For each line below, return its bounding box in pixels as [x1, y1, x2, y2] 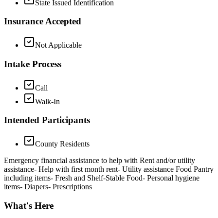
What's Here [4, 200, 54, 211]
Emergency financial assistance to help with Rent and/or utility [4, 156, 195, 165]
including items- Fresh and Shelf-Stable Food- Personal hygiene [4, 174, 200, 182]
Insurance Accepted [4, 16, 81, 27]
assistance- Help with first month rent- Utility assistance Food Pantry [4, 165, 214, 174]
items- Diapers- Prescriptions [4, 182, 92, 191]
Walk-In [35, 97, 60, 106]
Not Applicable [35, 41, 82, 50]
